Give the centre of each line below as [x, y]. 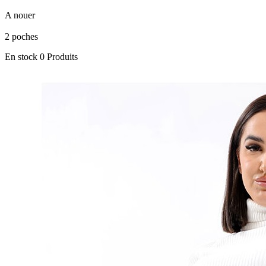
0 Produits [59, 56]
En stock [21, 56]
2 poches [23, 36]
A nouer [21, 15]
